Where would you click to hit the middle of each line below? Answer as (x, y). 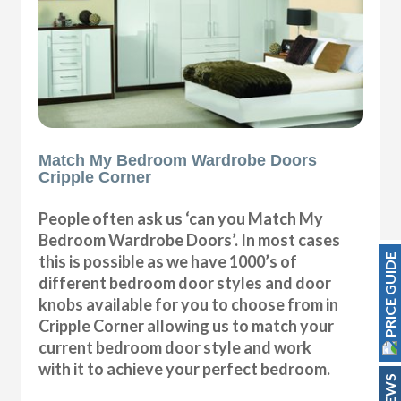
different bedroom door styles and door (185, 283)
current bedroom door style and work (175, 348)
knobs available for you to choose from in (189, 305)
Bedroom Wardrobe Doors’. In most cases (190, 240)
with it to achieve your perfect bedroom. (185, 369)
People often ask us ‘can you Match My (181, 219)
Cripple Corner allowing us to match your (187, 326)
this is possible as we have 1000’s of (168, 262)
